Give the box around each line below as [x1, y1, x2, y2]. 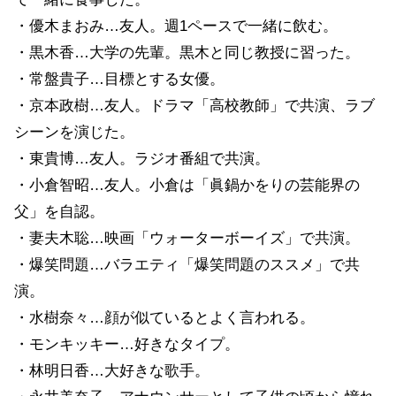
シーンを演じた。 [14, 123, 134, 141]
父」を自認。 [14, 202, 104, 220]
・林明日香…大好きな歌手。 [14, 362, 209, 379]
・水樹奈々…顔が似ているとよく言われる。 [14, 308, 315, 326]
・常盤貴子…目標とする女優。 [14, 70, 225, 88]
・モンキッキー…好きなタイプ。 [14, 335, 240, 353]
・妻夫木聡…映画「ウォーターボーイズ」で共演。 [14, 229, 360, 247]
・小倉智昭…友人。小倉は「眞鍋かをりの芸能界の [14, 176, 360, 194]
